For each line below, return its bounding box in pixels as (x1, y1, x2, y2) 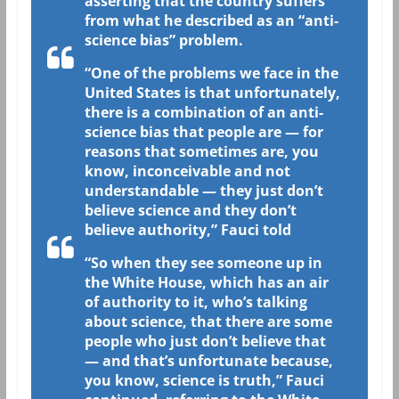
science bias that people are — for (84, 121, 323, 142)
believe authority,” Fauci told (84, 219, 291, 240)
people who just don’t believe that (84, 330, 326, 351)
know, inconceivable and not (84, 160, 290, 181)
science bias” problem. (84, 29, 243, 50)
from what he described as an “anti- (84, 10, 338, 30)
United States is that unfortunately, (84, 82, 340, 102)
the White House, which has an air (84, 272, 329, 292)
